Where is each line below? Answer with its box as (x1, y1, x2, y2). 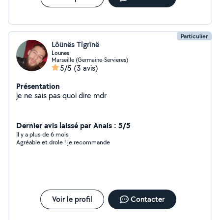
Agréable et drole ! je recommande (16, 138, 110, 146)
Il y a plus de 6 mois (16, 130, 69, 138)
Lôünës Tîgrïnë (52, 39, 99, 50)
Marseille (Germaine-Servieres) (52, 56, 128, 63)
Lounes (52, 49, 69, 57)
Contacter (130, 194, 165, 204)
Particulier (181, 32, 208, 40)
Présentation (16, 81, 60, 91)
